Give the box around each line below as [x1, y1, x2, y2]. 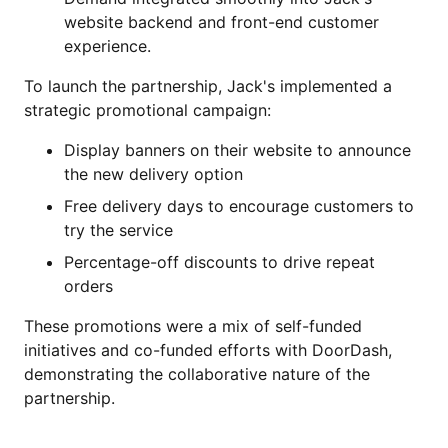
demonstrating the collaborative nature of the [24, 364, 370, 385]
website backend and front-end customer [64, 12, 379, 33]
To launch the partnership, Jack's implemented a [24, 76, 392, 97]
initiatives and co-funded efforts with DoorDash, [24, 340, 392, 361]
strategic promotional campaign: [24, 100, 271, 121]
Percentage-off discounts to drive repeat [64, 252, 375, 273]
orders [64, 276, 113, 297]
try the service [64, 220, 173, 241]
